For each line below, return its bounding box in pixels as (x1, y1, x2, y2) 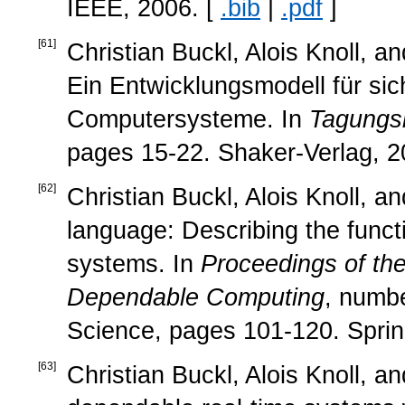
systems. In (67, 250, 201, 278)
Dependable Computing (67, 283, 325, 311)
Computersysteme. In (67, 105, 309, 133)
